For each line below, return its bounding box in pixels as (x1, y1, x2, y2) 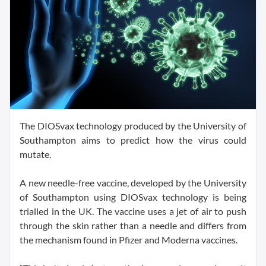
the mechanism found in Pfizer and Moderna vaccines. (20, 233, 237, 245)
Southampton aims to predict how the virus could (20, 134, 246, 145)
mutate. (20, 148, 51, 160)
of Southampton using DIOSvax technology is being (20, 191, 246, 202)
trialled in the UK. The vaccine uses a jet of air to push (20, 205, 246, 217)
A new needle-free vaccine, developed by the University (20, 176, 246, 188)
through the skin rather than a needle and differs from (20, 219, 246, 231)
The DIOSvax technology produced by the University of (20, 119, 246, 131)
